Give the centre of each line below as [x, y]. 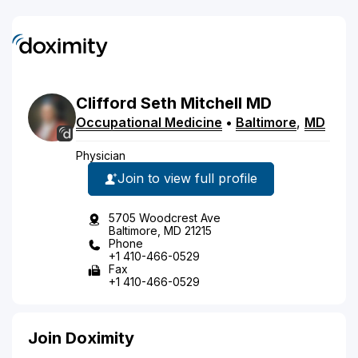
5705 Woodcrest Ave [165, 217]
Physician [101, 155]
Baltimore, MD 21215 [160, 230]
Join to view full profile [187, 178]
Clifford [106, 103]
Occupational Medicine [149, 122]
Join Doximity [81, 338]
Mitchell [211, 103]
